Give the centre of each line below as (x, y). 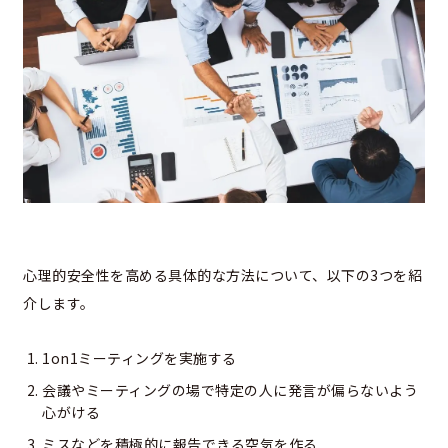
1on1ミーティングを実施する (139, 357)
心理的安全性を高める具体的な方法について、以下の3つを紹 (222, 274)
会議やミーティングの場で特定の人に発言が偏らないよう (230, 389)
